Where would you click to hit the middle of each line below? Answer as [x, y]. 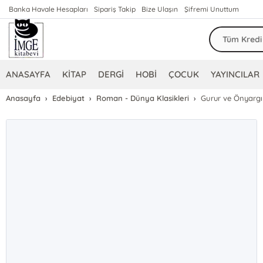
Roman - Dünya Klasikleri [143, 98]
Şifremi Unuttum [211, 9]
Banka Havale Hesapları [49, 9]
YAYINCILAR [235, 74]
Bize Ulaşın [160, 9]
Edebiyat [69, 98]
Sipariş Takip [115, 9]
